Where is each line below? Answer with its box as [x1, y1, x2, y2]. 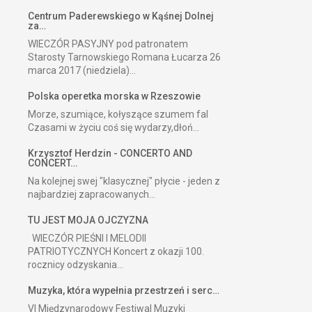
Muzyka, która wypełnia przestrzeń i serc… [28, 284, 219, 296]
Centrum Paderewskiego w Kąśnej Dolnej [28, 10, 214, 22]
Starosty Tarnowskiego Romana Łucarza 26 [28, 51, 221, 63]
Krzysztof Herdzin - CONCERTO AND [28, 147, 192, 159]
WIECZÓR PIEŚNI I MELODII [28, 232, 146, 244]
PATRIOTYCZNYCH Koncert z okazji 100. [28, 245, 204, 257]
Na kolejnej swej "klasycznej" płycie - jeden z [28, 175, 220, 187]
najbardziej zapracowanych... [28, 188, 155, 200]
